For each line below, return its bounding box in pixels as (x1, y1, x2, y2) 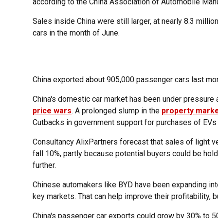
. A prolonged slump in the (72, 106, 162, 116)
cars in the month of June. (33, 28, 120, 38)
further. (33, 161, 56, 170)
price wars (33, 106, 72, 116)
